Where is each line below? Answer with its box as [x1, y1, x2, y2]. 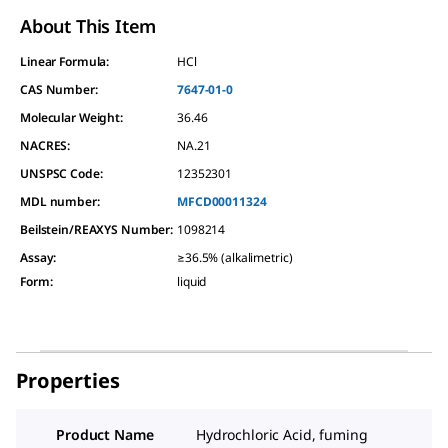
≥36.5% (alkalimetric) [177, 248, 293, 266]
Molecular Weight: [20, 108, 123, 126]
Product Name [56, 424, 154, 444]
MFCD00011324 [177, 192, 267, 210]
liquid [177, 272, 207, 290]
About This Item [20, 13, 157, 38]
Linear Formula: [20, 52, 110, 70]
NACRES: [20, 136, 71, 154]
